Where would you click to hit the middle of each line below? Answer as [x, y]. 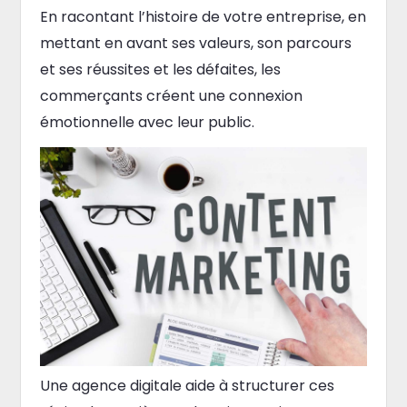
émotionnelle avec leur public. [147, 122]
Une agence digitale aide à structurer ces [187, 385]
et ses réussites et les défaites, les [160, 69]
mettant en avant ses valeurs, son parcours [195, 43]
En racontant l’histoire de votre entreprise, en [203, 16]
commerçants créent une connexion [171, 95]
